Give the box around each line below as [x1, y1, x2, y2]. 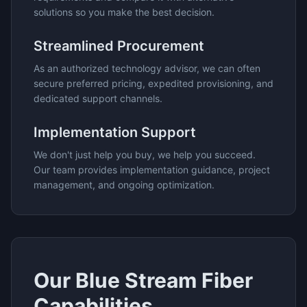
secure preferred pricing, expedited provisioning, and [34, 77, 273, 89]
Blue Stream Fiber [75, 268, 253, 293]
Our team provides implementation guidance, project [34, 164, 270, 175]
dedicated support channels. [34, 93, 162, 104]
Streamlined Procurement [34, 38, 204, 54]
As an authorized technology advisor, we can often [34, 62, 260, 74]
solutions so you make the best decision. [34, 6, 214, 18]
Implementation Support [34, 124, 196, 140]
